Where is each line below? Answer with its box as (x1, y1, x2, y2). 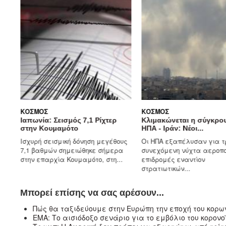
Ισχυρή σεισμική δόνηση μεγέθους (2, 136, 109, 146)
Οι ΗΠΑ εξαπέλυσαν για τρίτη (123, 136, 219, 146)
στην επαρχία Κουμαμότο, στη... (2, 154, 104, 164)
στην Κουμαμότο (2, 124, 60, 133)
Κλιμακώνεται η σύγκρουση (123, 116, 219, 125)
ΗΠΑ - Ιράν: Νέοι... (123, 124, 185, 133)
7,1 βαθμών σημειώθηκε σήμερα (2, 145, 105, 155)
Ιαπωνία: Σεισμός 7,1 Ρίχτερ (2, 116, 98, 125)
